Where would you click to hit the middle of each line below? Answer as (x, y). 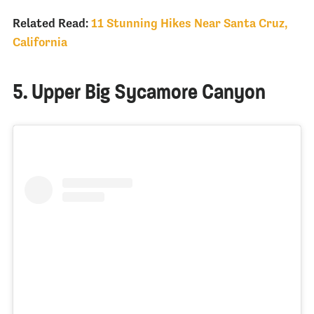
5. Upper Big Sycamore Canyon (139, 92)
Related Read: (50, 23)
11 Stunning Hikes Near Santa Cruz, (189, 23)
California (40, 42)
